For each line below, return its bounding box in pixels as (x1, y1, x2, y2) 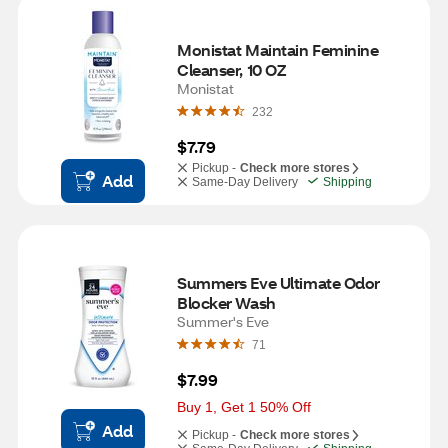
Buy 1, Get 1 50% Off (177, 399, 311, 415)
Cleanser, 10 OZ (177, 59, 286, 80)
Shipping (323, 175, 372, 189)
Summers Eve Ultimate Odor (177, 272, 380, 293)
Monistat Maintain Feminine (177, 39, 379, 60)
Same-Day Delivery (192, 175, 298, 189)
